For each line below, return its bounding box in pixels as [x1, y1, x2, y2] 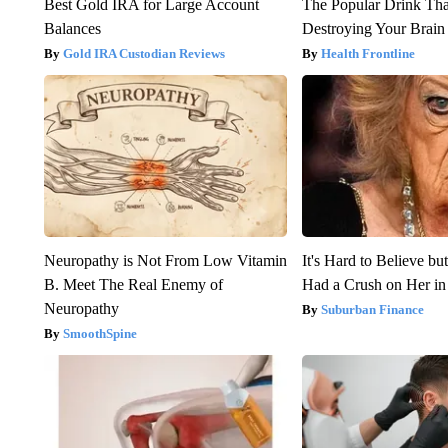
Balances [43, 19, 101, 37]
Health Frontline [321, 45, 416, 61]
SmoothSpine [62, 325, 137, 341]
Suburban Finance [321, 301, 425, 317]
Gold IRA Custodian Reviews [62, 45, 225, 61]
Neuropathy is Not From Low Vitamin [43, 251, 287, 269]
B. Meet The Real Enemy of [43, 275, 223, 293]
